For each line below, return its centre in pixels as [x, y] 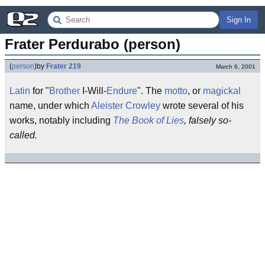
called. [23, 135]
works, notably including [61, 120]
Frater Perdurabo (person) [93, 44]
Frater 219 [64, 66]
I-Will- [93, 91]
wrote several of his [202, 106]
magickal [222, 91]
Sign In [239, 20]
